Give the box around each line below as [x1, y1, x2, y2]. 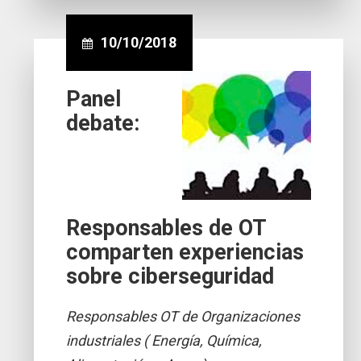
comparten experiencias [66, 239, 305, 265]
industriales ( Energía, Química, [66, 331, 263, 349]
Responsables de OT [66, 214, 267, 241]
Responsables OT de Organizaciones [66, 307, 301, 325]
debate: [66, 110, 140, 136]
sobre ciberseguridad [66, 263, 275, 289]
